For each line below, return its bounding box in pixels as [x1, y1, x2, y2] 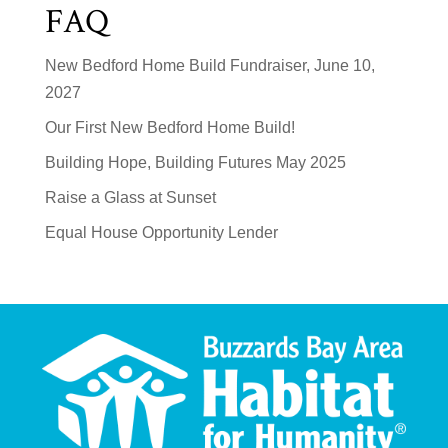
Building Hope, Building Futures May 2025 [44, 153, 346, 171]
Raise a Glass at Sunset [44, 188, 216, 206]
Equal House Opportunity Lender [44, 223, 278, 241]
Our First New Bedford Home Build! [44, 118, 295, 136]
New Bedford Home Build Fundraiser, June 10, [44, 56, 375, 74]
